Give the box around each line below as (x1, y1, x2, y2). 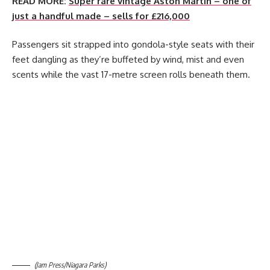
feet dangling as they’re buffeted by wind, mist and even (12, 54, 244, 65)
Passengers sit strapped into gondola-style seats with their (12, 39, 254, 50)
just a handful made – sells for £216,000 (12, 10, 190, 22)
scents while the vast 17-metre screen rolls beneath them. (12, 69, 250, 80)
